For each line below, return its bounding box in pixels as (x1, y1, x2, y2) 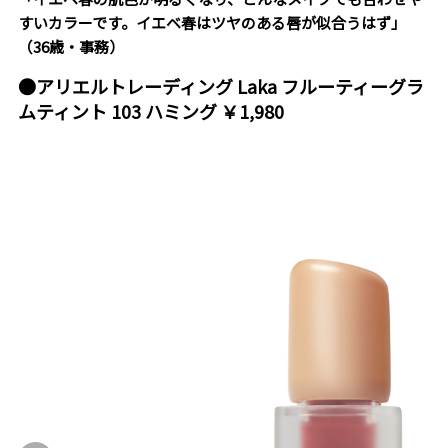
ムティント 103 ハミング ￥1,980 (17, 98, 284, 125)
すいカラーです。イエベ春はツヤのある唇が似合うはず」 (17, 12, 406, 34)
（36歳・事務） (17, 36, 124, 58)
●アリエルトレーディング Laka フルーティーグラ (17, 73, 424, 100)
